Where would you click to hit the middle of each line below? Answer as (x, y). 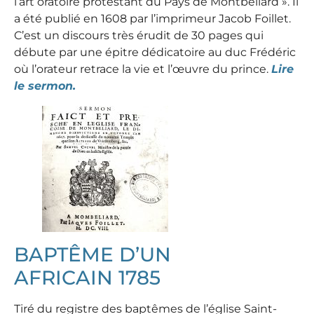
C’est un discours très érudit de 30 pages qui (139, 35)
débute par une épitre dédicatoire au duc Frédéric (155, 52)
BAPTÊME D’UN (93, 254)
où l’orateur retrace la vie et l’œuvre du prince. (143, 69)
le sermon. (47, 86)
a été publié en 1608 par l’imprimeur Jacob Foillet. (152, 18)
